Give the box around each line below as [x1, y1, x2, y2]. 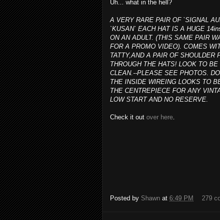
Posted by [110, 194, 141, 202]
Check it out [110, 113, 146, 121]
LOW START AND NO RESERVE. [110, 96, 208, 103]
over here [146, 113, 173, 121]
